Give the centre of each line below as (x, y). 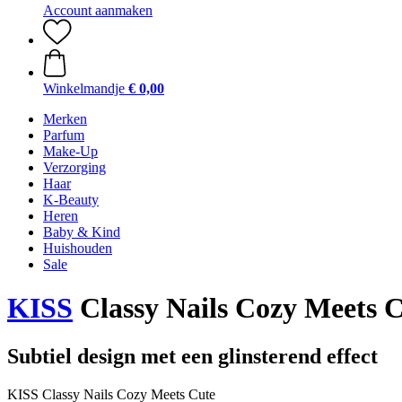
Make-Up (70, 151)
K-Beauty (71, 200)
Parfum (64, 135)
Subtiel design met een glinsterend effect (192, 356)
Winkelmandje (84, 88)
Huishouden (78, 248)
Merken (65, 119)
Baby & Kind (82, 232)
